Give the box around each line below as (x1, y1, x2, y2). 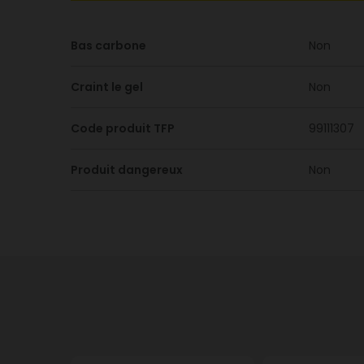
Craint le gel (71, 79, 143, 95)
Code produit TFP (71, 120, 175, 136)
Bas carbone (71, 37, 146, 54)
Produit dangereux (71, 162, 183, 178)
